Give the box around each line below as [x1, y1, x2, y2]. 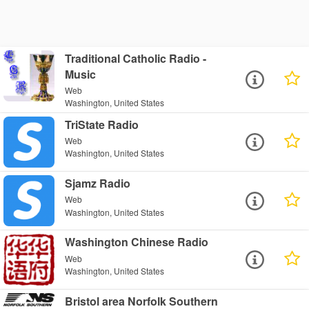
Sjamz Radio [65, 175, 131, 192]
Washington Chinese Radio [65, 234, 209, 250]
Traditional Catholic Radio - [65, 50, 207, 66]
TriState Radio [65, 117, 139, 133]
